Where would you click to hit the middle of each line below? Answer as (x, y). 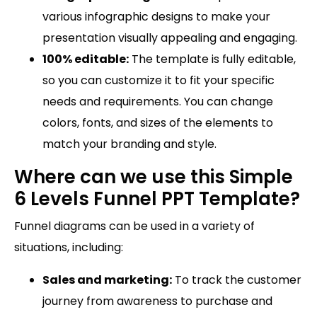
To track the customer (237, 279)
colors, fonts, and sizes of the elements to (158, 122)
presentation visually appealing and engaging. (170, 38)
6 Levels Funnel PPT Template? (157, 198)
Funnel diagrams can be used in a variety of (134, 226)
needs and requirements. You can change (158, 101)
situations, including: (69, 247)
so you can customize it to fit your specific (158, 80)
